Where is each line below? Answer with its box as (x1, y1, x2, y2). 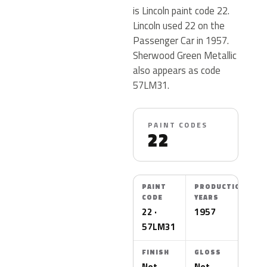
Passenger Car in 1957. (133, 33, 229, 48)
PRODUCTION (194, 182, 247, 191)
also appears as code (133, 63, 221, 77)
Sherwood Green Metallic (133, 48, 237, 63)
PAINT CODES (148, 119, 208, 131)
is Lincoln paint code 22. (133, 3, 230, 18)
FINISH (142, 247, 170, 257)
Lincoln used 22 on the (133, 18, 225, 33)
